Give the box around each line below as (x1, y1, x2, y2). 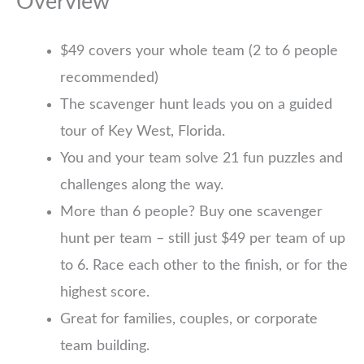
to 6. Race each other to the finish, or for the (60, 258, 348, 273)
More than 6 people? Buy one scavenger (60, 204, 323, 219)
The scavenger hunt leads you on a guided (60, 97, 332, 112)
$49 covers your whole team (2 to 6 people (60, 43, 338, 58)
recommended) (60, 70, 158, 85)
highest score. (60, 284, 149, 300)
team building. (60, 338, 149, 353)
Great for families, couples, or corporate (60, 311, 318, 327)
